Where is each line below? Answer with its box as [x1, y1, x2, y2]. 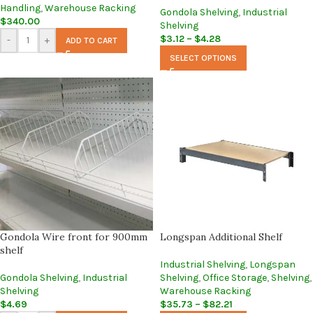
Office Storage [203, 272, 267, 284]
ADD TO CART [66, 35, 117, 45]
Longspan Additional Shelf [160, 231, 282, 243]
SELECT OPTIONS [170, 53, 237, 63]
